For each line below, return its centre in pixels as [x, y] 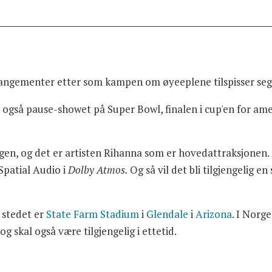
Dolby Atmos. [99, 170]
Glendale [168, 214]
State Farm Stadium [93, 214]
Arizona [214, 214]
